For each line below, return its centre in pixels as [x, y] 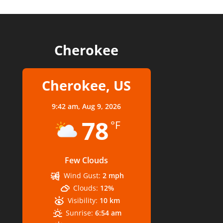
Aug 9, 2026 [102, 106]
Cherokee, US [87, 85]
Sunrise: [80, 213]
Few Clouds [87, 160]
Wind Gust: [82, 175]
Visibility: [82, 200]
